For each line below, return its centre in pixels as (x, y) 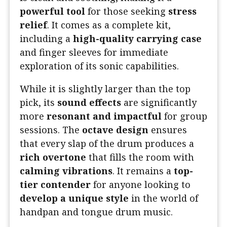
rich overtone (53, 157)
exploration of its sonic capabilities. (99, 66)
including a (46, 39)
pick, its (39, 103)
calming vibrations (66, 171)
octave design (115, 130)
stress (182, 11)
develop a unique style (74, 198)
